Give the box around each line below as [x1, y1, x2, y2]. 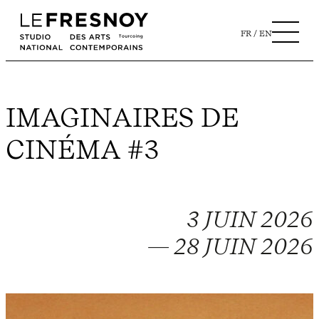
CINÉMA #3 [6, 132, 159, 165]
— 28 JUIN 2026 [147, 232, 313, 260]
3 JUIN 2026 [187, 205, 313, 233]
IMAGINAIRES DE [6, 100, 239, 133]
